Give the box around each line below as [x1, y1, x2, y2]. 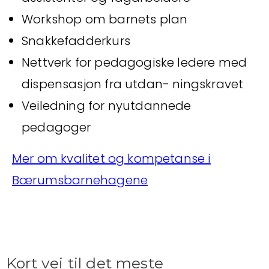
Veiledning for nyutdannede [22, 97, 192, 114]
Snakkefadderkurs [22, 32, 130, 49]
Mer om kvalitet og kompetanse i [12, 150, 211, 167]
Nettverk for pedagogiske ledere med [22, 54, 247, 71]
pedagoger [22, 119, 91, 136]
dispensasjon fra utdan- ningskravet [22, 76, 244, 92]
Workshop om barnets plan [22, 11, 188, 28]
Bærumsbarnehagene [12, 172, 148, 189]
